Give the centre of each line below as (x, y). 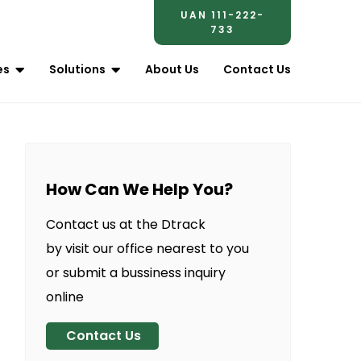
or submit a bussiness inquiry (135, 273)
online (64, 297)
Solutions (77, 69)
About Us (172, 69)
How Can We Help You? (139, 189)
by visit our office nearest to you (147, 249)
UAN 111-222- (222, 15)
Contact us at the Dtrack (125, 224)
